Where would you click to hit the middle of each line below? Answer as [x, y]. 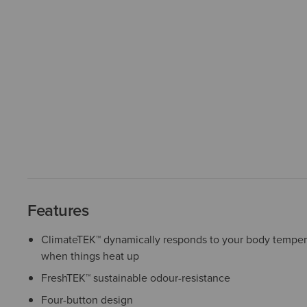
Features [58, 210]
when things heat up [90, 255]
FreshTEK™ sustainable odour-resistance [136, 277]
